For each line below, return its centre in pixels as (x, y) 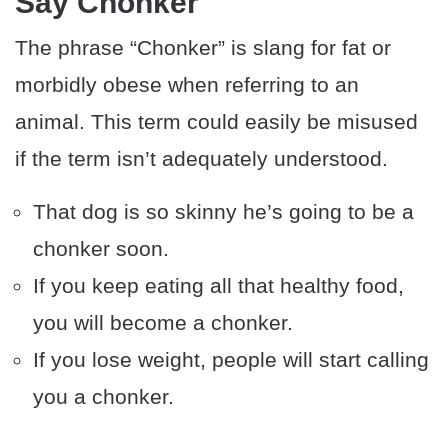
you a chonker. (103, 397)
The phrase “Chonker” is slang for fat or (203, 48)
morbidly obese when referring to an (187, 85)
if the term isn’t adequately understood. (201, 159)
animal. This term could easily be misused (216, 122)
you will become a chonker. (163, 323)
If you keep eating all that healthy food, (218, 286)
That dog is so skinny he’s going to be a (223, 212)
